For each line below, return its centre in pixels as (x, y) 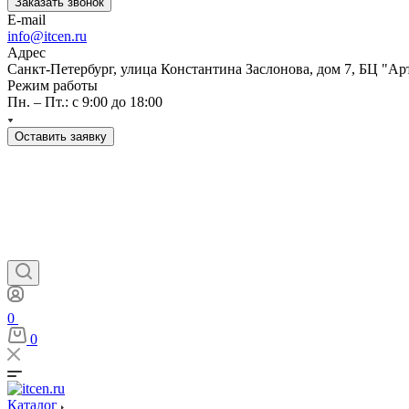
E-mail (26, 20)
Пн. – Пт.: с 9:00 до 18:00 (85, 102)
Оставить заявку (61, 136)
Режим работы (52, 85)
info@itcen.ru (47, 36)
